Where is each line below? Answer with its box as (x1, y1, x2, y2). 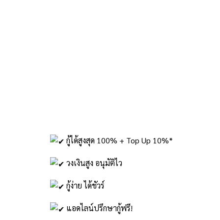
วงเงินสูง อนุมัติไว (64, 158, 122, 168)
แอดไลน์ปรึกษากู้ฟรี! (64, 203, 133, 213)
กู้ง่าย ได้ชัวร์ (64, 180, 105, 191)
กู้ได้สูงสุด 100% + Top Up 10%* (64, 135, 173, 145)
